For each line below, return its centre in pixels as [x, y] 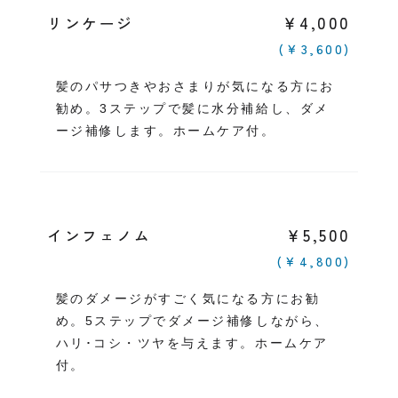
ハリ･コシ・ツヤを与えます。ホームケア [192, 343]
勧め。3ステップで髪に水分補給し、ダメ [192, 109]
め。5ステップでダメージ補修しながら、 [192, 321]
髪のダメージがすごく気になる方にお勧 [188, 299]
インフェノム [99, 236]
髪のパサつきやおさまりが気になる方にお [195, 87]
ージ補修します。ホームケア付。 [166, 131]
